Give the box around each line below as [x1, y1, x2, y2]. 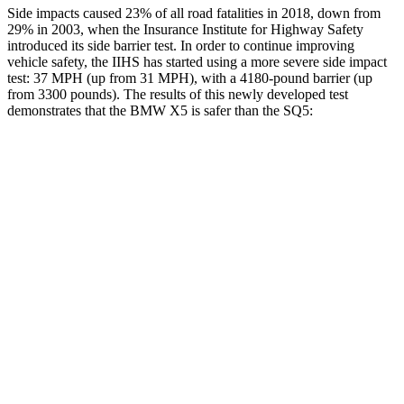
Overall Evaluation [79, 202, 173, 216]
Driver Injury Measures [208, 285, 321, 298]
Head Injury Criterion [74, 368, 179, 381]
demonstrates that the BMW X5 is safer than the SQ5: [7, 102, 313, 118]
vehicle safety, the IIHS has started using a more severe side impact [7, 53, 387, 69]
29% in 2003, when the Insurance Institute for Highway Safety [7, 21, 363, 37]
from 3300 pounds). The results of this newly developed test [7, 86, 348, 102]
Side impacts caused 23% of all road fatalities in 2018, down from [7, 5, 381, 21]
